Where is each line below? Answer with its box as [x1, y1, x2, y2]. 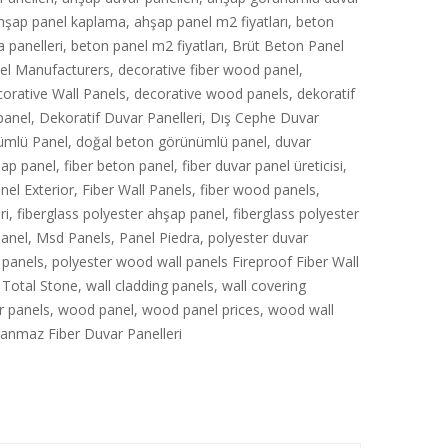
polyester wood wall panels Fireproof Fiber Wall [52, 252, 359, 271]
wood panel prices [142, 300, 260, 319]
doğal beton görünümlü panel [76, 132, 267, 151]
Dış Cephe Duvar [210, 108, 319, 127]
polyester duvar [208, 228, 308, 247]
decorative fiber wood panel [118, 60, 299, 79]
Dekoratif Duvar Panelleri [39, 108, 202, 127]
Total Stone [2, 276, 78, 295]
